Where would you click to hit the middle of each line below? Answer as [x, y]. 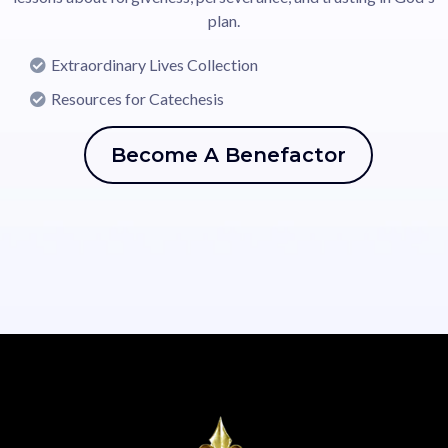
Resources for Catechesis [137, 98]
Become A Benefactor [228, 155]
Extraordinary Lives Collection [154, 64]
